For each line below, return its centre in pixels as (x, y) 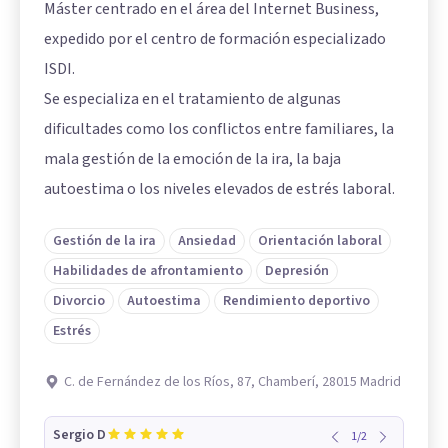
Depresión (297, 271)
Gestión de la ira (104, 241)
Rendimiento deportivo (296, 301)
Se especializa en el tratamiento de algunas (192, 99)
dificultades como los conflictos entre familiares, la (219, 129)
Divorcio (79, 301)
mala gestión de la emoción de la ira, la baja (192, 159)
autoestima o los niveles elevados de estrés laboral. (219, 189)
